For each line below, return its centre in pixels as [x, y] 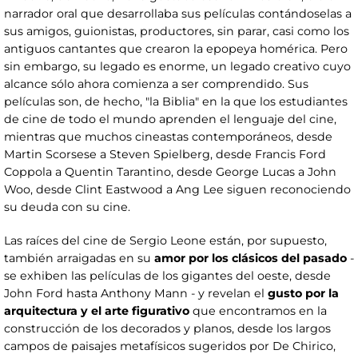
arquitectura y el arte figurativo [97, 311]
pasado [325, 259]
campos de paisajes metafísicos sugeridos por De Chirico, [170, 346]
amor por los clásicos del [227, 259]
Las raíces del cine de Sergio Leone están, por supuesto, [165, 241]
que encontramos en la [258, 311]
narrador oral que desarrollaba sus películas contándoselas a [178, 14]
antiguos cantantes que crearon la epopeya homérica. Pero [176, 49]
